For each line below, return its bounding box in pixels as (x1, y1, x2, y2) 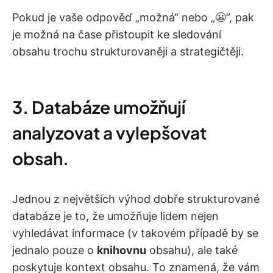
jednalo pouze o (12, 244, 97, 257)
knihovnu (97, 244, 146, 257)
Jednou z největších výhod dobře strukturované (12, 193, 260, 206)
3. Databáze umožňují (12, 96, 185, 118)
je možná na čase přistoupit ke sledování (12, 28, 221, 41)
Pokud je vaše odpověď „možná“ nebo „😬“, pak (12, 11, 254, 24)
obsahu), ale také (146, 244, 238, 257)
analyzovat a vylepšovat (12, 122, 207, 144)
